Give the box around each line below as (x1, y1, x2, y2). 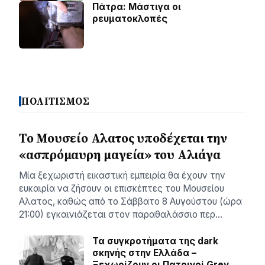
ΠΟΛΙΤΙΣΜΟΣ (21, 94, 90, 108)
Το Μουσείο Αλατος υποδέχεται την (19, 129, 228, 147)
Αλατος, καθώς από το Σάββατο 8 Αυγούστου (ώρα (19, 195, 242, 207)
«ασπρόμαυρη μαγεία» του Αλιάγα (19, 146, 221, 163)
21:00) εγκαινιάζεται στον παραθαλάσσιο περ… (19, 208, 222, 220)
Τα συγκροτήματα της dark (92, 235, 218, 247)
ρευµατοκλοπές (92, 12, 167, 24)
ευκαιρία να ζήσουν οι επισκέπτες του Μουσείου (19, 182, 224, 194)
